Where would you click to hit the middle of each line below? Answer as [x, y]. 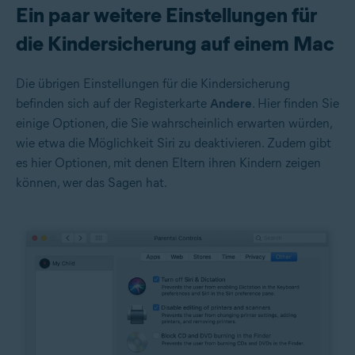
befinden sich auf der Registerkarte [113, 103]
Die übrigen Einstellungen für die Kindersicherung [153, 83]
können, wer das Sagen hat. [92, 182]
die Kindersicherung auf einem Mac [175, 43]
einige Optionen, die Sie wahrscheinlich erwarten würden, [174, 123]
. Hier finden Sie [296, 103]
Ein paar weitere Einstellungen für [166, 15]
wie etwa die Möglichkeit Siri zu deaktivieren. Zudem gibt [174, 143]
